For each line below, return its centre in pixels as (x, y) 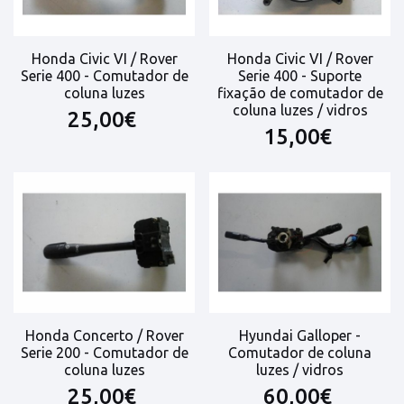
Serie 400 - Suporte (300, 76)
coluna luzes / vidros (300, 110)
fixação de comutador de (300, 93)
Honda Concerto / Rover (104, 335)
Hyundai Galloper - (300, 335)
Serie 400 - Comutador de (104, 76)
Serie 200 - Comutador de (104, 352)
